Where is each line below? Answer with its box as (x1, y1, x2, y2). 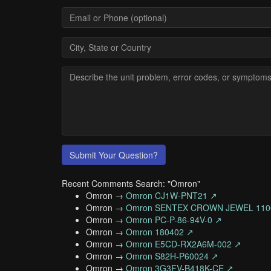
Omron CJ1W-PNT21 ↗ (126, 189, 217, 201)
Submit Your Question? (70, 149, 158, 161)
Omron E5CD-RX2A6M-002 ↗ (126, 238, 241, 250)
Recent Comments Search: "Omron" (62, 177, 200, 189)
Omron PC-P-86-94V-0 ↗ (126, 214, 222, 226)
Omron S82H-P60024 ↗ (126, 250, 218, 262)
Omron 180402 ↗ (126, 226, 194, 238)
